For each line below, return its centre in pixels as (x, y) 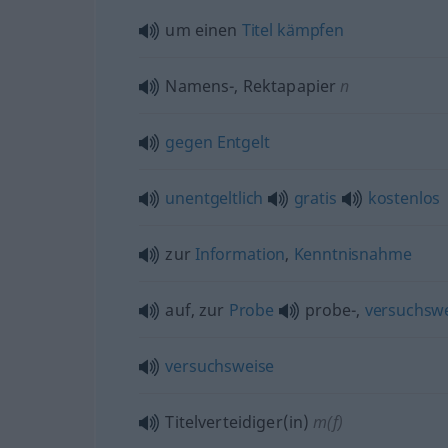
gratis (315, 198)
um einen (203, 30)
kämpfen (310, 30)
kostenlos (404, 198)
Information (240, 254)
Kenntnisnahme (352, 254)
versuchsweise (220, 366)
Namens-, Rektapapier (251, 86)
